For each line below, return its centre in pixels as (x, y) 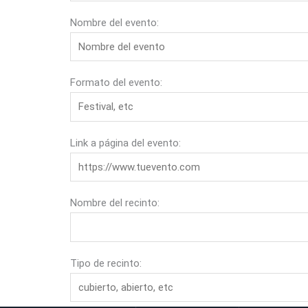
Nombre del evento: (114, 22)
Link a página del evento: (125, 143)
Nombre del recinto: (115, 203)
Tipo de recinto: (106, 263)
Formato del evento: (116, 82)
